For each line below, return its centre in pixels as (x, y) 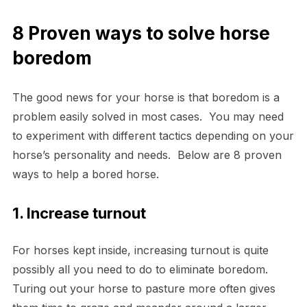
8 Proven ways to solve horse (141, 33)
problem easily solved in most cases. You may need (148, 116)
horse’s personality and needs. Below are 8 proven (147, 155)
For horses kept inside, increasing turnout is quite (140, 250)
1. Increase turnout (79, 213)
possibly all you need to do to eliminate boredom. (142, 269)
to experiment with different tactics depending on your (153, 135)
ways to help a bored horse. (85, 174)
